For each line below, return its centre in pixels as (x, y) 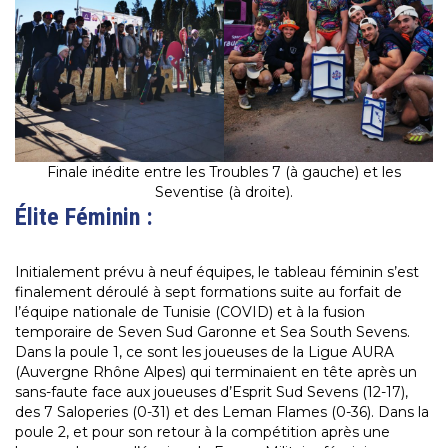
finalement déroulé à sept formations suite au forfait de (208, 292)
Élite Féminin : (84, 217)
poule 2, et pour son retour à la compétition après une (202, 432)
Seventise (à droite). (224, 192)
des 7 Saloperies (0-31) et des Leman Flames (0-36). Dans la (222, 412)
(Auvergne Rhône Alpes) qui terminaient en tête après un (216, 372)
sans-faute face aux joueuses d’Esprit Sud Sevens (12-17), (211, 392)
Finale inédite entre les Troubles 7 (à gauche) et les (224, 172)
